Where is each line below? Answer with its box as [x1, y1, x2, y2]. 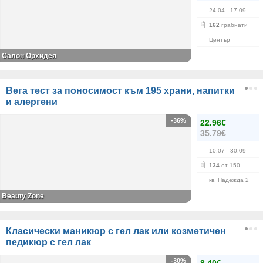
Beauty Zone [2, 192, 44, 200]
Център [209, 36, 230, 43]
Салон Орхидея [2, 52, 56, 60]
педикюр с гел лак [6, 237, 91, 247]
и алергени [6, 97, 58, 107]
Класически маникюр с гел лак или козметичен [6, 226, 226, 236]
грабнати [220, 22, 248, 28]
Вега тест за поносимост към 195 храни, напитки [6, 86, 235, 96]
